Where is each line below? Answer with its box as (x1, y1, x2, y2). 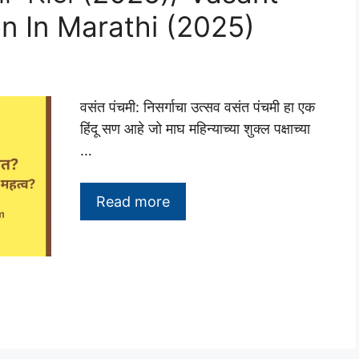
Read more (96, 193, 170, 211)
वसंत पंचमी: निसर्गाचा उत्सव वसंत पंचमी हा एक (80, 99, 315, 116)
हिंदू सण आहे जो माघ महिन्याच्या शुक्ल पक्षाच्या (80, 120, 310, 138)
